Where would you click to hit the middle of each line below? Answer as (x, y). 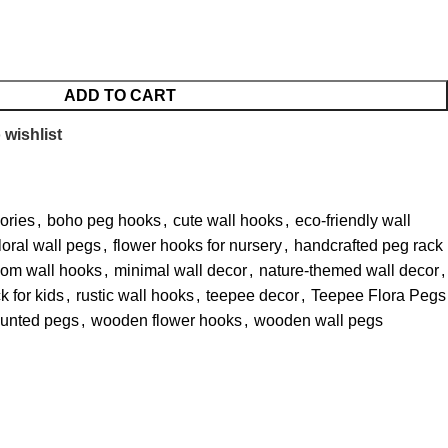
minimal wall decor (180, 270)
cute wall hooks (228, 220)
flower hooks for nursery (197, 245)
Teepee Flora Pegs (378, 295)
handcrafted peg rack (368, 245)
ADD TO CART (119, 95)
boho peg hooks (104, 220)
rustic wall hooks (135, 295)
